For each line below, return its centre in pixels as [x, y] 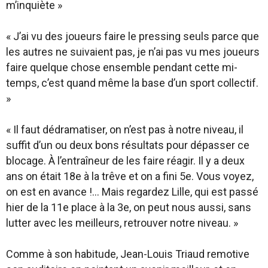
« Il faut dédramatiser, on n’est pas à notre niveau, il [125, 130]
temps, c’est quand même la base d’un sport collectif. [132, 83]
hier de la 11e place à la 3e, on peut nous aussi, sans [129, 207]
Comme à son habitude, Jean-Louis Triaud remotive [128, 254]
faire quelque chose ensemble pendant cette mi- [122, 67]
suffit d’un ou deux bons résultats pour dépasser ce [128, 145]
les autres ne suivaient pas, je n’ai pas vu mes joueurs [133, 52]
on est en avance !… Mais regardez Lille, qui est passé [132, 192]
